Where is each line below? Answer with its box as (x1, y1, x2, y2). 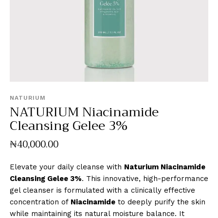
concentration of (10, 197, 71, 206)
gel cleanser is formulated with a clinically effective (10, 185, 195, 195)
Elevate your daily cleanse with (10, 162, 124, 171)
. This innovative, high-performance (82, 174, 208, 183)
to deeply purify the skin (115, 197, 205, 206)
